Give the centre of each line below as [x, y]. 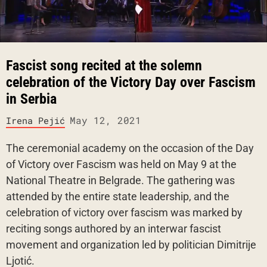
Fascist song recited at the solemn [104, 65]
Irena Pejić [35, 120]
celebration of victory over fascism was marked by [124, 212]
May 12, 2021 [105, 120]
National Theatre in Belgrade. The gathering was [120, 180]
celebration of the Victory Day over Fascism [131, 82]
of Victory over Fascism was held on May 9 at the [121, 164]
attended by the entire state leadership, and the [118, 196]
